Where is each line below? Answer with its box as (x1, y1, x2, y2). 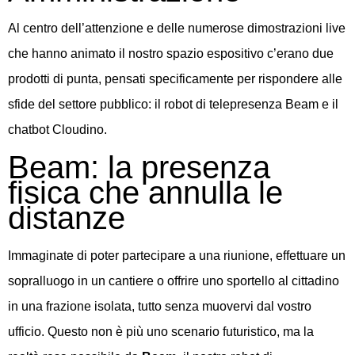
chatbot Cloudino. (8, 123, 107, 137)
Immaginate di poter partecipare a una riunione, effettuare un (8, 248, 345, 262)
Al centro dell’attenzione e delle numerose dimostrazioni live (8, 21, 345, 36)
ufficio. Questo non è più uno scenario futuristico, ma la (8, 324, 314, 338)
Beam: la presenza (8, 149, 270, 185)
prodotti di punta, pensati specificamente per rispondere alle (8, 72, 342, 86)
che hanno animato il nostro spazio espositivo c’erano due (8, 47, 334, 61)
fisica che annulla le (8, 174, 283, 210)
